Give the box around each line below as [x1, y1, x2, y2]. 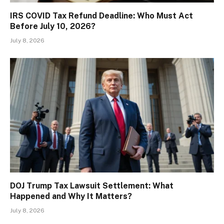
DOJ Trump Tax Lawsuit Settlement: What [10, 181, 173, 191]
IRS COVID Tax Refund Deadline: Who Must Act [10, 10, 193, 20]
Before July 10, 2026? [10, 21, 95, 31]
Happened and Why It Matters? [10, 191, 132, 201]
